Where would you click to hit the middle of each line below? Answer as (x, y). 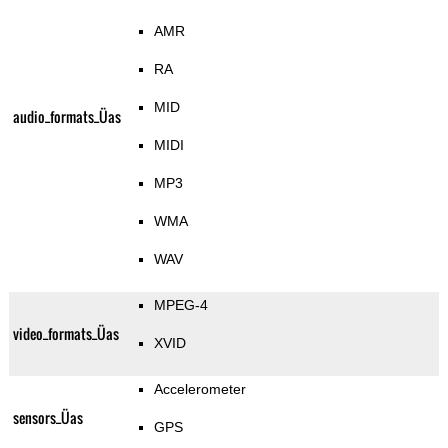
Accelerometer (199, 389)
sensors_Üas (47, 418)
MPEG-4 (180, 305)
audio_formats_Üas (66, 117)
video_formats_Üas (65, 334)
